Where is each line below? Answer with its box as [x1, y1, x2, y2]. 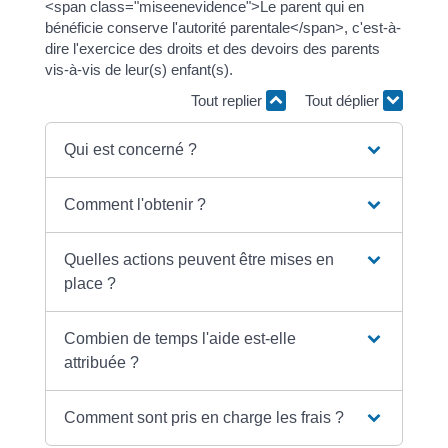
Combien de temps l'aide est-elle [64, 329, 297, 347]
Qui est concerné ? [64, 140, 198, 158]
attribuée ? [64, 353, 140, 371]
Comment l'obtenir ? [64, 195, 207, 213]
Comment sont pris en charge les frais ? [64, 408, 345, 426]
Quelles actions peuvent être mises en [64, 250, 335, 268]
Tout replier [191, 92, 267, 109]
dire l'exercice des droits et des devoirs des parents [44, 39, 380, 57]
